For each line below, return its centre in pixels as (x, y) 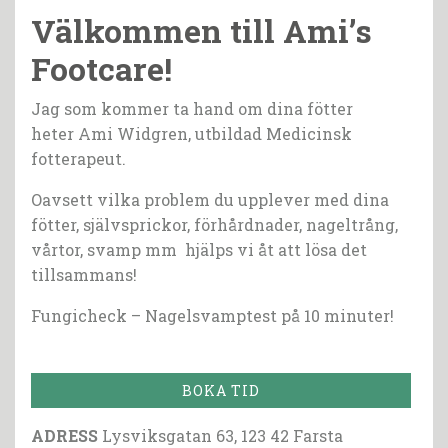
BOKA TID (221, 391)
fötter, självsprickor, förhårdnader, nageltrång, (214, 225)
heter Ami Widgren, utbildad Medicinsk (191, 134)
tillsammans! (84, 275)
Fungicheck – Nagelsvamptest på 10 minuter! (212, 316)
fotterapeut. (78, 159)
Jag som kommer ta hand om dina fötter (192, 109)
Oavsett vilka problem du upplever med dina (210, 200)
